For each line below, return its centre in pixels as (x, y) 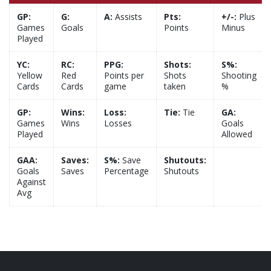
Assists (127, 17)
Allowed (237, 134)
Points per (124, 75)
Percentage (126, 171)
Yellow (30, 75)
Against (31, 182)
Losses (118, 123)
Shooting (239, 75)
